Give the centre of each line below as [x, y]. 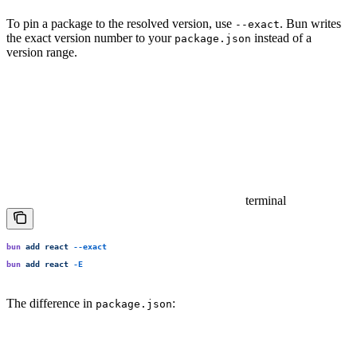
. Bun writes [310, 23]
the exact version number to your [90, 37]
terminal [266, 200]
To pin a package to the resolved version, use [121, 23]
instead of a [281, 37]
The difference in [51, 304]
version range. [42, 52]
